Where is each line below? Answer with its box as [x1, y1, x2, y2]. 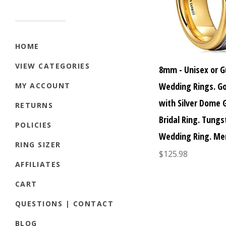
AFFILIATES [15, 159, 61, 169]
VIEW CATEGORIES [15, 61, 90, 71]
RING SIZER [15, 140, 61, 150]
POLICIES [15, 120, 52, 130]
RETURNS [15, 100, 53, 110]
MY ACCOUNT [15, 81, 71, 91]
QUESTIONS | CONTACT [15, 199, 114, 209]
